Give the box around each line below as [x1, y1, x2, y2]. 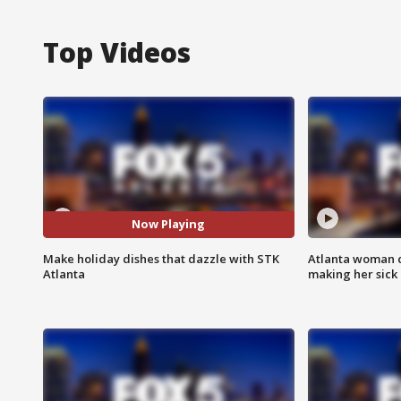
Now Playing [132, 216, 206, 233]
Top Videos [43, 33, 191, 71]
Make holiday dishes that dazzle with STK [43, 250, 279, 267]
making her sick [307, 265, 397, 282]
